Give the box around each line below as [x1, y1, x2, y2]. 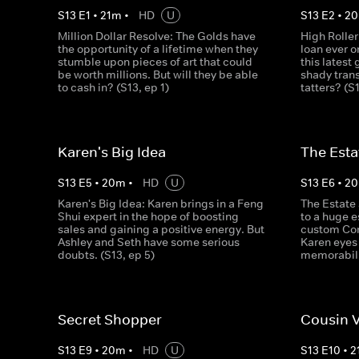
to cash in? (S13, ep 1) [58, 80, 169, 95]
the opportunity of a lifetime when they [58, 42, 258, 56]
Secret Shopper [58, 311, 162, 329]
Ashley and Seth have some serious [58, 235, 240, 249]
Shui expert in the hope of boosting [58, 209, 239, 224]
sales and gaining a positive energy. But [58, 222, 264, 236]
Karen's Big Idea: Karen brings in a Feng [58, 196, 264, 211]
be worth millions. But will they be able [58, 67, 258, 82]
